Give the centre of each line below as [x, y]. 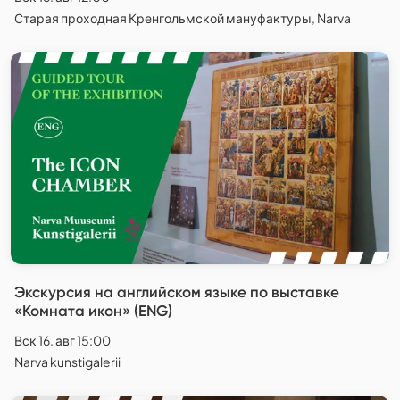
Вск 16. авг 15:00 [62, 341]
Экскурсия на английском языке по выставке [177, 292]
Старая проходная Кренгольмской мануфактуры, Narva [183, 17]
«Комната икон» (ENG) [93, 311]
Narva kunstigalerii [67, 362]
